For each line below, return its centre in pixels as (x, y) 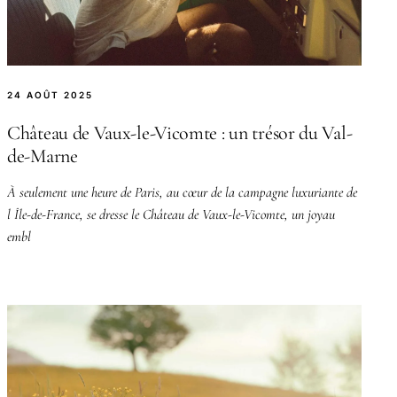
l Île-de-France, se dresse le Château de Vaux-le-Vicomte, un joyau (171, 214)
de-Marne (43, 156)
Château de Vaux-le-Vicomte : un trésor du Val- (180, 132)
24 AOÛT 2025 (50, 94)
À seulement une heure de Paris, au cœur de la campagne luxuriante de (182, 192)
